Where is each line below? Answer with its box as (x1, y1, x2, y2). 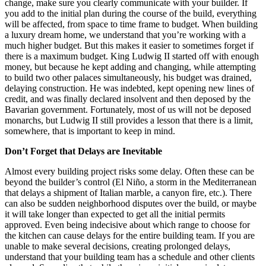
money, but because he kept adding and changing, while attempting (5, 62, 256, 72)
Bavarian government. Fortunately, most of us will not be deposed (5, 104, 251, 115)
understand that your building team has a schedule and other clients (5, 252, 255, 262)
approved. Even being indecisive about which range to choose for (5, 220, 250, 230)
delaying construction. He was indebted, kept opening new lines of (5, 83, 254, 93)
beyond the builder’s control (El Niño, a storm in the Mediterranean (5, 177, 256, 187)
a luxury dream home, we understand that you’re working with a (5, 30, 246, 40)
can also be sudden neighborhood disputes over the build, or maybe (5, 198, 256, 208)
